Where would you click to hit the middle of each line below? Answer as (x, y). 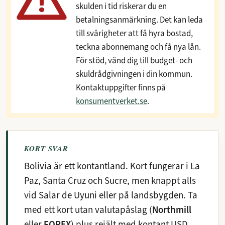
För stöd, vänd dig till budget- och (134, 61)
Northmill (172, 210)
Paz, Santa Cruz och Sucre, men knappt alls (110, 181)
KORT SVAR (46, 148)
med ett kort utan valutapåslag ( (88, 210)
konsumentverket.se (111, 101)
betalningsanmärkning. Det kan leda (139, 20)
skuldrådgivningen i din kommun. (134, 74)
